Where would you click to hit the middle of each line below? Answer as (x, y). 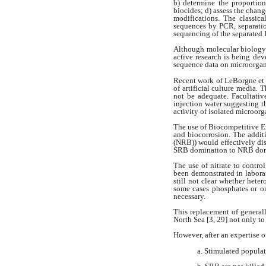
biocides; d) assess (204, 11)
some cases (193, 188)
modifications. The (206, 18)
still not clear (197, 180)
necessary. (190, 196)
